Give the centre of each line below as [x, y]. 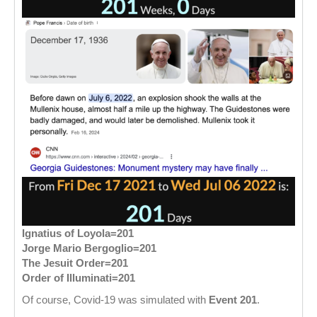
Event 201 [233, 299]
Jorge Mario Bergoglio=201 [89, 248]
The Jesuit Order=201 [75, 263]
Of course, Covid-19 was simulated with [115, 299]
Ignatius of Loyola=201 [78, 233]
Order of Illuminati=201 [79, 277]
